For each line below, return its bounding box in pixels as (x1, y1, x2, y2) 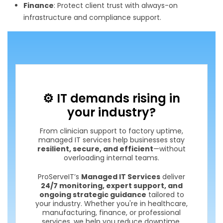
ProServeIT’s (38, 171, 81, 182)
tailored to (146, 189, 184, 200)
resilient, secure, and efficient (37, 143, 153, 154)
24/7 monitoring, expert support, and (40, 180, 183, 191)
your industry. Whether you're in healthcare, (35, 198, 188, 209)
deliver (160, 171, 185, 182)
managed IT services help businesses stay (38, 134, 185, 145)
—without (153, 143, 186, 154)
